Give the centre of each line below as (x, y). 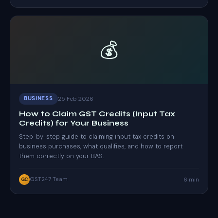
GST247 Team (49, 179)
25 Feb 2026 (75, 99)
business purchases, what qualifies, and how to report (101, 146)
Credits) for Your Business (74, 123)
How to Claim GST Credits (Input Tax (97, 114)
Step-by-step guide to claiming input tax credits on (97, 136)
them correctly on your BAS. (61, 156)
